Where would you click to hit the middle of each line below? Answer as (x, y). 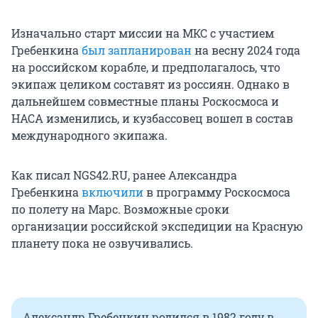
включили (113, 192)
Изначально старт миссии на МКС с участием (143, 33)
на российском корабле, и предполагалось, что (146, 67)
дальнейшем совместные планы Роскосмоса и (145, 102)
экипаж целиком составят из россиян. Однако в (150, 84)
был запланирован (137, 50)
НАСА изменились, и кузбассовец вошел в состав (152, 119)
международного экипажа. (89, 136)
